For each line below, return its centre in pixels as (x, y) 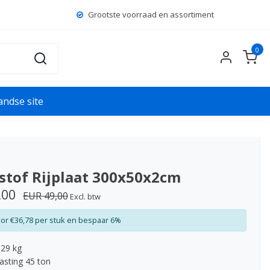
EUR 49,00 (46, 196)
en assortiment (185, 14)
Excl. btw (84, 196)
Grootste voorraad (122, 14)
